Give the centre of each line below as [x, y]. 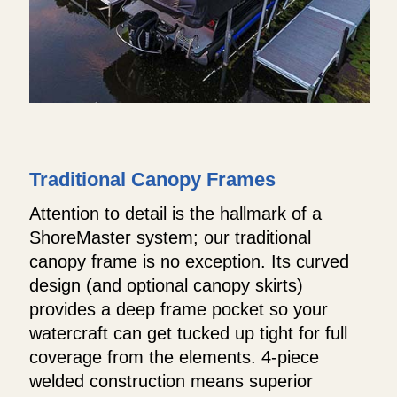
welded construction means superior [171, 381]
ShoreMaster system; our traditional [170, 238]
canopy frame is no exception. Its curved [189, 262]
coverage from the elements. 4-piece [174, 358]
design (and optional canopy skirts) [166, 286]
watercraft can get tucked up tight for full [188, 334]
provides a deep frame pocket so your [179, 310]
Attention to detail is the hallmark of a [175, 214]
